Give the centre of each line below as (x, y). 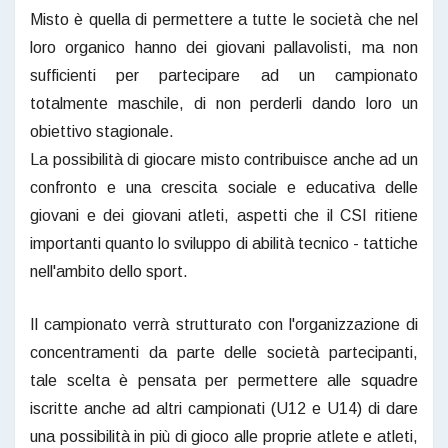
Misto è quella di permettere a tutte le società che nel (224, 19)
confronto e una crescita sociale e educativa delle (224, 187)
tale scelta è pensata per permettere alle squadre (224, 380)
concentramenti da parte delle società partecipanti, (224, 352)
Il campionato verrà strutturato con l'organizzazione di (224, 324)
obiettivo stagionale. (102, 131)
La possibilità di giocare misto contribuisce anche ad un (224, 159)
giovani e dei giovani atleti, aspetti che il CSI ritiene (224, 215)
